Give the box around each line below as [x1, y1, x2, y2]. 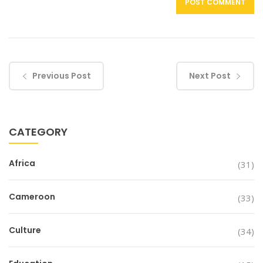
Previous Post [32, 70, 91, 82]
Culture [9, 224, 41, 237]
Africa [9, 157, 35, 170]
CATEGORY [9, 124, 68, 140]
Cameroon [9, 191, 55, 203]
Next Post [189, 70, 231, 82]
